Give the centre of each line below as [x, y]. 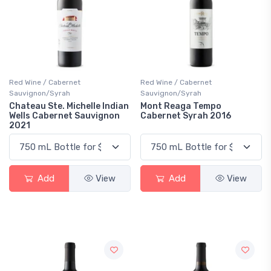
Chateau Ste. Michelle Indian [69, 106]
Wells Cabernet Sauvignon [64, 116]
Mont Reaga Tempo [181, 106]
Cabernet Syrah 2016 [186, 116]
